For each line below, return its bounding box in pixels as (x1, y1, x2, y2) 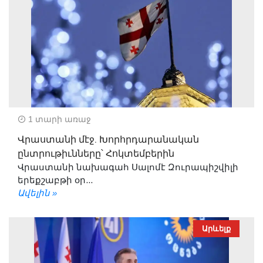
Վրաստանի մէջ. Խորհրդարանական (18, 132, 199, 147)
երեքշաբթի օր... (18, 174, 93, 185)
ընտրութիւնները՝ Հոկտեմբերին (18, 146, 174, 161)
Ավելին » (18, 187, 57, 198)
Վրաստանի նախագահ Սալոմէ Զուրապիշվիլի (18, 161, 238, 172)
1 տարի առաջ (26, 114, 91, 124)
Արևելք (202, 224, 231, 233)
